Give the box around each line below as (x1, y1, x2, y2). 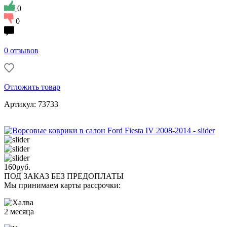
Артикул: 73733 (4, 99, 58, 108)
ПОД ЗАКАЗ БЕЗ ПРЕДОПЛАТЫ (4, 171, 124, 180)
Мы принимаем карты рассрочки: (4, 180, 121, 190)
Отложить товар (4, 82, 60, 91)
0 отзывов (4, 46, 39, 55)
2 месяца (4, 207, 34, 216)
